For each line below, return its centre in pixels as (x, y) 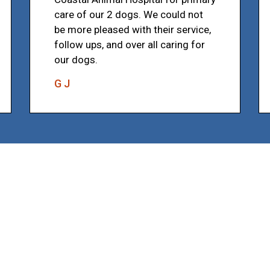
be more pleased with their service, (133, 29)
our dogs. (76, 59)
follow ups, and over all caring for (130, 44)
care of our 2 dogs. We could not (129, 14)
